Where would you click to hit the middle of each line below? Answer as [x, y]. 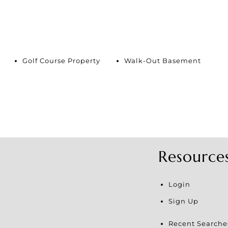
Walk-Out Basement [163, 60]
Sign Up [183, 201]
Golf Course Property [61, 60]
